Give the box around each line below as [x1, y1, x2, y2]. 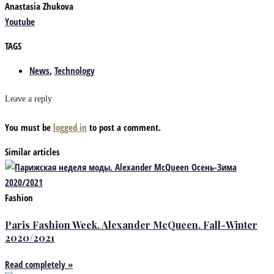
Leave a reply [5, 94, 52, 104]
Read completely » [5, 258, 73, 271]
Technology [54, 64, 95, 76]
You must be [5, 120, 53, 133]
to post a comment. [87, 120, 161, 133]
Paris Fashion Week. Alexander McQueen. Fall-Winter [5, 218, 257, 231]
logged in [53, 120, 87, 133]
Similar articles [5, 145, 60, 158]
